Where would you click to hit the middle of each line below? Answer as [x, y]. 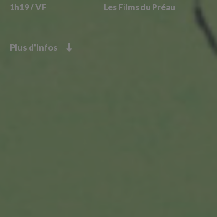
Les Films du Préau [139, 7]
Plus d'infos [38, 47]
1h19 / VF [28, 7]
